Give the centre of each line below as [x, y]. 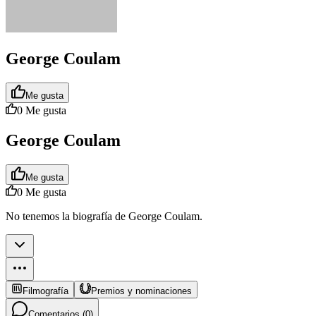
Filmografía [45, 291]
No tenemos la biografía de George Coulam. [104, 217]
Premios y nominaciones [141, 291]
